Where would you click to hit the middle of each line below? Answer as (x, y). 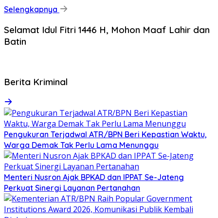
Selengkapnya (32, 9)
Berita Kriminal (36, 82)
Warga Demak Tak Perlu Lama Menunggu (81, 145)
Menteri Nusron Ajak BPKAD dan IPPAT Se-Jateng (94, 177)
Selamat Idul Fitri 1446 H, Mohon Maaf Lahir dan (107, 30)
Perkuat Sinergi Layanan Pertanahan (72, 188)
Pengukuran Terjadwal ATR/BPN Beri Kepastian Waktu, (105, 135)
